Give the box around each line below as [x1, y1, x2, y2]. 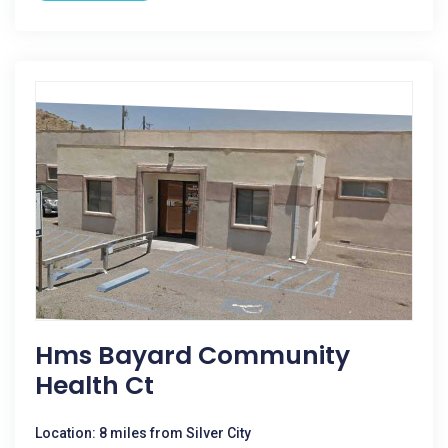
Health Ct [35, 368, 154, 403]
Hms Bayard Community [35, 338, 350, 373]
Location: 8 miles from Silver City [35, 425, 251, 441]
